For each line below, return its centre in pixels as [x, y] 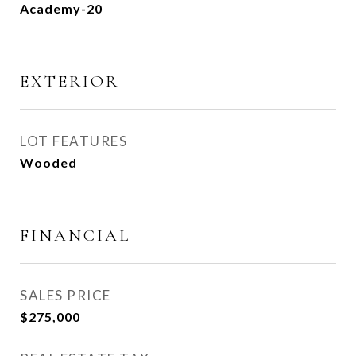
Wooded [48, 163]
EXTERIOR [70, 81]
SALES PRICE [66, 295]
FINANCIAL [75, 236]
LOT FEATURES [74, 141]
